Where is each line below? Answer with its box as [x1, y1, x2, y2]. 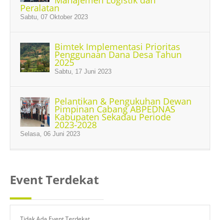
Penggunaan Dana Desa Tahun [55, 49, 182, 60]
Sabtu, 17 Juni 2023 [55, 68, 111, 75]
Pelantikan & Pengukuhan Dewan [55, 95, 192, 107]
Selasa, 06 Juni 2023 [20, 130, 80, 137]
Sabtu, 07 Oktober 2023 [20, 13, 88, 21]
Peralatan [20, 2, 59, 14]
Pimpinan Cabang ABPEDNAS [55, 103, 175, 115]
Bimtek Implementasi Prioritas [55, 41, 180, 53]
